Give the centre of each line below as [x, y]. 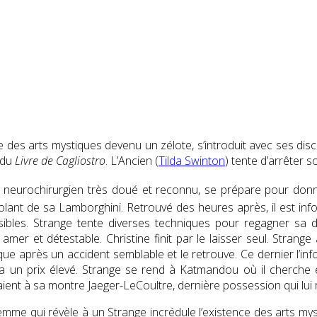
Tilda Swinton [192, 160]
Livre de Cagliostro [60, 160]
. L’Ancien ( [132, 160]
